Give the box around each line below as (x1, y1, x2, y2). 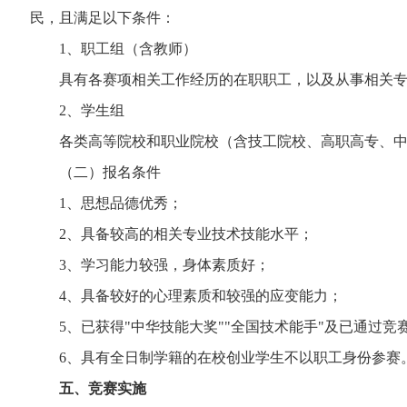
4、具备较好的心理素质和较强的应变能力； (30, 288, 342, 303)
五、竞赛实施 (59, 381, 146, 396)
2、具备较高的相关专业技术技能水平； (30, 226, 313, 242)
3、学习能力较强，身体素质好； (30, 257, 270, 273)
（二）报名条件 (30, 164, 161, 180)
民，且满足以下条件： (30, 10, 175, 25)
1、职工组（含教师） (30, 41, 197, 56)
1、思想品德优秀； (30, 195, 183, 211)
